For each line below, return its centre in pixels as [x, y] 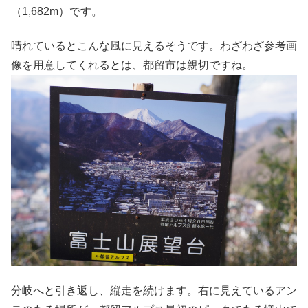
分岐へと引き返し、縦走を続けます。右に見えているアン [154, 291]
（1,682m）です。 [57, 11]
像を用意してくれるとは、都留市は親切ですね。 [132, 65]
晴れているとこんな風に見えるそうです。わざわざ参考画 [154, 46]
